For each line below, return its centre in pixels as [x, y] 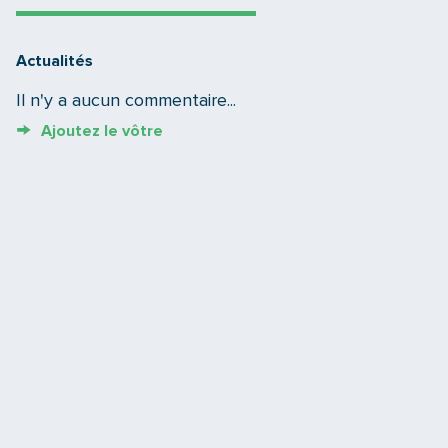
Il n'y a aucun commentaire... [126, 101]
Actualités [54, 61]
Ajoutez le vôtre [102, 131]
